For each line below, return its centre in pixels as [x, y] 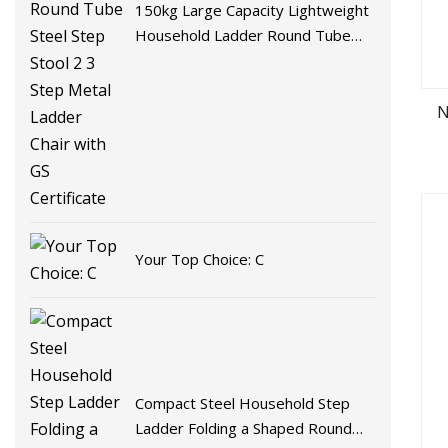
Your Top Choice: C [200, 259]
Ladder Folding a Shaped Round [244, 427]
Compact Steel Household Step [243, 402]
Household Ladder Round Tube [243, 34]
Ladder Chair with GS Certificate [245, 84]
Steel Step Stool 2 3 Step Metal [243, 59]
